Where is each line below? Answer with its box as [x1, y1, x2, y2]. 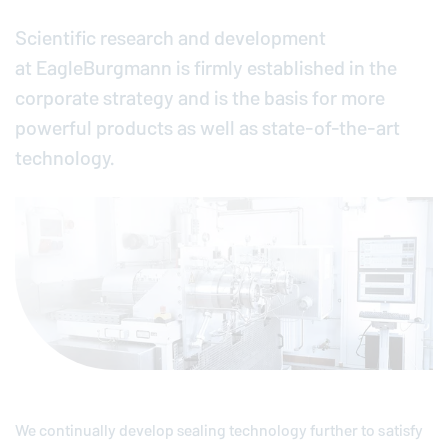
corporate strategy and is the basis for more [15, 82, 385, 114]
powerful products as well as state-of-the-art [15, 112, 400, 144]
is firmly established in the [172, 52, 397, 84]
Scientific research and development [15, 22, 326, 54]
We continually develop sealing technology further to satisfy [15, 417, 423, 445]
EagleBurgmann [36, 52, 172, 84]
